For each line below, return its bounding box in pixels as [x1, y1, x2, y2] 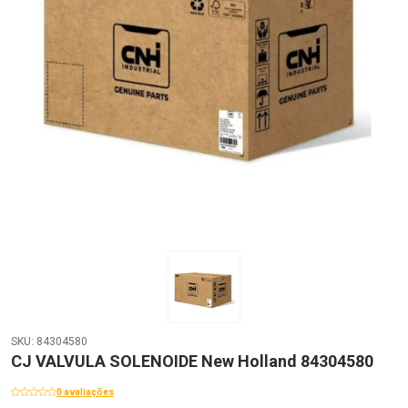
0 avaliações [56, 386, 114, 397]
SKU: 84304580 [11, 334, 87, 348]
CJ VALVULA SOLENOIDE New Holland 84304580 [11, 351, 373, 371]
